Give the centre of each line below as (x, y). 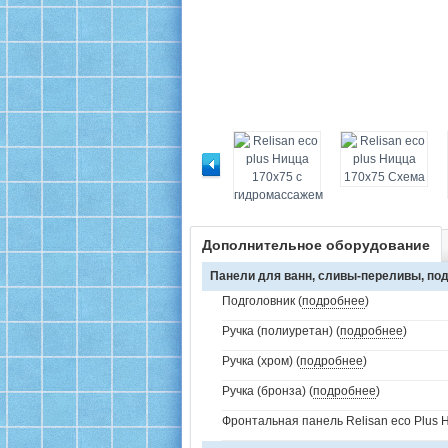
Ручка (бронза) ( (267, 391)
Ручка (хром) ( (261, 361)
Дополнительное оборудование (316, 245)
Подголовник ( (262, 301)
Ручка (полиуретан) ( (281, 331)
